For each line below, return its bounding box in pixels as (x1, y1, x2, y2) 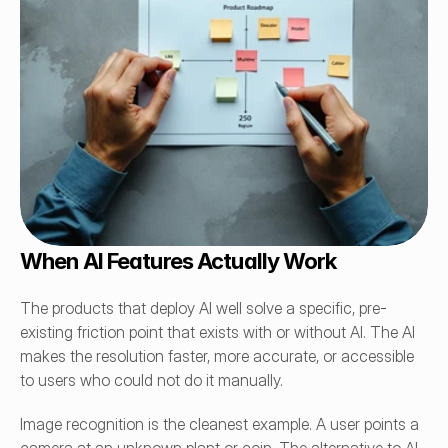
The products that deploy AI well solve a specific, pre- (20, 298, 387, 318)
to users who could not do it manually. (20, 370, 283, 390)
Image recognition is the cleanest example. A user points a (20, 414, 419, 434)
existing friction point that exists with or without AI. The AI (20, 322, 415, 342)
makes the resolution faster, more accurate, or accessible (20, 346, 414, 366)
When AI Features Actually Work (20, 248, 337, 274)
